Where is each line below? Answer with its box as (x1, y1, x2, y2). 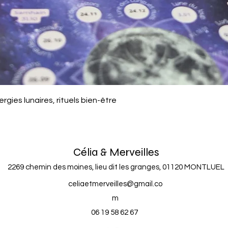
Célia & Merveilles (73, 145, 159, 159)
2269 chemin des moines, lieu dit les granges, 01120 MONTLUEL (8, 163, 224, 171)
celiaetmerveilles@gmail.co (68, 180, 162, 188)
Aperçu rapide (90, 94, 138, 101)
